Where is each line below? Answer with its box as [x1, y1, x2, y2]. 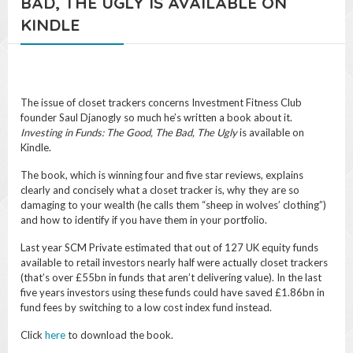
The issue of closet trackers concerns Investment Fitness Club [20, 96, 302, 109]
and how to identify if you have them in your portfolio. [20, 214, 267, 226]
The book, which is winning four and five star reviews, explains [20, 169, 303, 181]
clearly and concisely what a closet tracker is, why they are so [20, 184, 299, 196]
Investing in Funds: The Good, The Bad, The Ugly [20, 126, 240, 139]
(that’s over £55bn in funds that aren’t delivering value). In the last [20, 271, 321, 284]
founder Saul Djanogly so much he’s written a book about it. [20, 111, 292, 124]
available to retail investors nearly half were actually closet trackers [20, 256, 328, 269]
